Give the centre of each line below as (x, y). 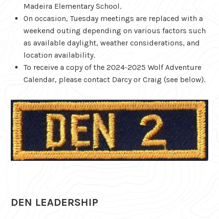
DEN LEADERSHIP (55, 203)
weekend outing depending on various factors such (114, 31)
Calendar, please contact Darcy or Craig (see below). (114, 80)
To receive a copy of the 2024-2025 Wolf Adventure (112, 67)
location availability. (59, 55)
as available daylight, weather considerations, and (111, 43)
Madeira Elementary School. (72, 6)
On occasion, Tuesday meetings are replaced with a (113, 19)
